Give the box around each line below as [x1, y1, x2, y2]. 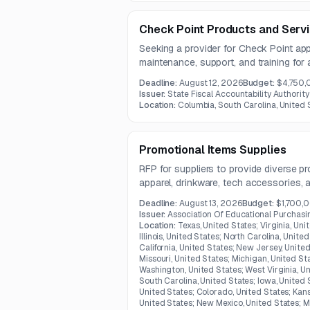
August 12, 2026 [179, 77, 243, 89]
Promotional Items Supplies [139, 143, 286, 157]
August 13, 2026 [179, 198, 242, 209]
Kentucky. [139, 190, 181, 203]
